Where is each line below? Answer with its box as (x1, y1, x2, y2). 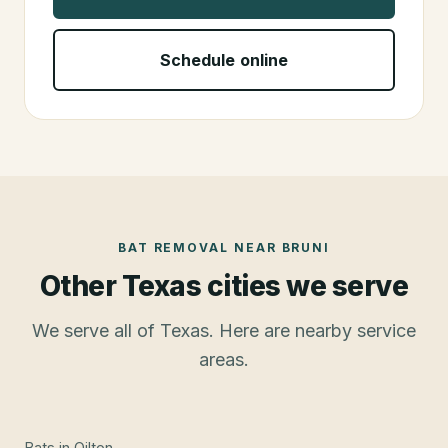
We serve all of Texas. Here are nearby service (32, 319, 416, 341)
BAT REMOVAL (117, 239, 229, 255)
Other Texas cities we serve (39, 268, 409, 303)
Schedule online (159, 49, 289, 70)
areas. (199, 348, 249, 370)
